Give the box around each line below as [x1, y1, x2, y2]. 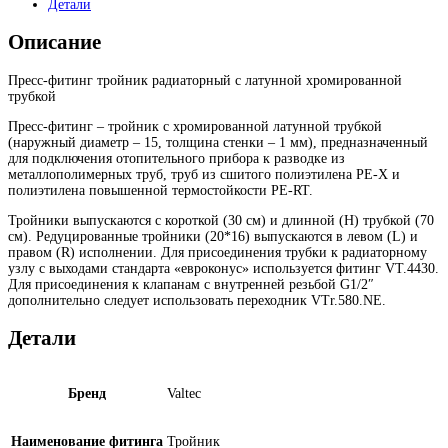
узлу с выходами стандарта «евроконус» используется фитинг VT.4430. [8, 260, 439, 276]
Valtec [167, 385, 201, 401]
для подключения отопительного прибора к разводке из [8, 150, 345, 166]
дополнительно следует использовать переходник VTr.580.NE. [8, 292, 386, 308]
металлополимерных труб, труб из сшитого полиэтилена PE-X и [8, 166, 400, 182]
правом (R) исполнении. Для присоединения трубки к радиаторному [8, 244, 427, 260]
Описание [8, 30, 101, 55]
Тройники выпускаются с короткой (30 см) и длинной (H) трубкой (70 [8, 212, 434, 228]
